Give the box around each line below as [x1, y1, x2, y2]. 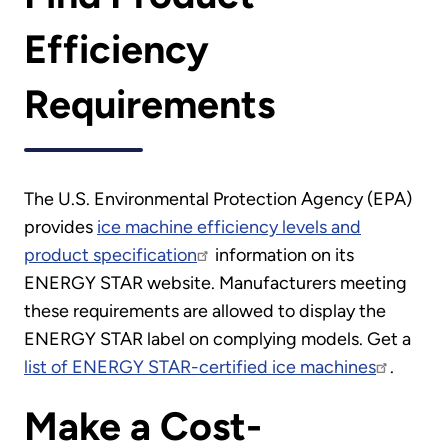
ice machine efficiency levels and [97, 215, 361, 238]
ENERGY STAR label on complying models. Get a [24, 327, 411, 350]
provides [24, 215, 97, 238]
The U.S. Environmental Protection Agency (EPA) [24, 187, 412, 210]
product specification [24, 243, 197, 266]
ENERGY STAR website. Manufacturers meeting [24, 271, 407, 294]
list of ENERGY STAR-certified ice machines [24, 355, 376, 378]
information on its [211, 243, 354, 266]
